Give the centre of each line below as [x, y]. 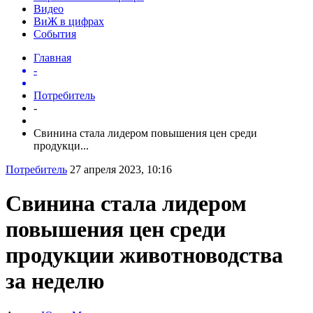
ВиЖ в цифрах [69, 21]
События [55, 34]
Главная [52, 57]
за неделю [55, 281]
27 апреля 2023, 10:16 [121, 169]
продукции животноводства [144, 255]
